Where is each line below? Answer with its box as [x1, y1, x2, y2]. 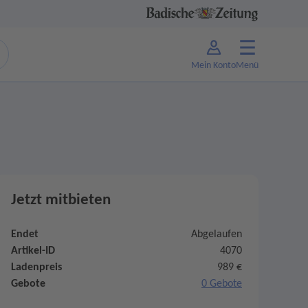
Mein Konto [191, 60, 236, 71]
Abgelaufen [191, 229, 242, 240]
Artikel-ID [11, 245, 55, 256]
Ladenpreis [11, 262, 62, 273]
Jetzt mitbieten [11, 192, 111, 208]
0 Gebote [201, 278, 242, 289]
